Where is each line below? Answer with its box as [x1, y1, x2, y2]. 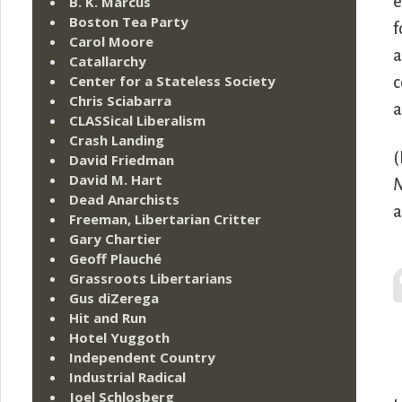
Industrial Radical [69, 368, 186, 387]
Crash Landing [69, 131, 164, 150]
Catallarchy [69, 52, 146, 71]
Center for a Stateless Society [69, 72, 275, 91]
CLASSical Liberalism [69, 111, 205, 130]
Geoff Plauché [69, 249, 162, 268]
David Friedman [69, 151, 174, 170]
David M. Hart [69, 170, 162, 189]
